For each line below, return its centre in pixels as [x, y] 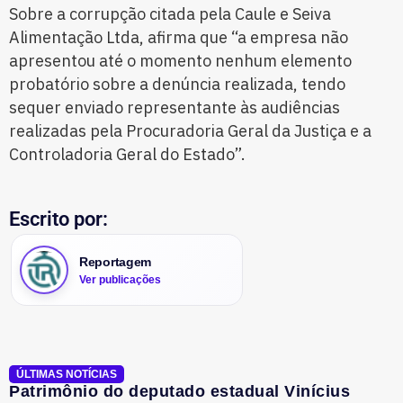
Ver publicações [120, 279]
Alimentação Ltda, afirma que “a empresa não [179, 38]
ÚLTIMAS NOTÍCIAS [67, 375]
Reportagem [116, 261]
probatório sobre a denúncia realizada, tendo [177, 85]
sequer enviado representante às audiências [175, 108]
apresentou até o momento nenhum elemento [180, 61]
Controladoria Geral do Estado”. [127, 155]
